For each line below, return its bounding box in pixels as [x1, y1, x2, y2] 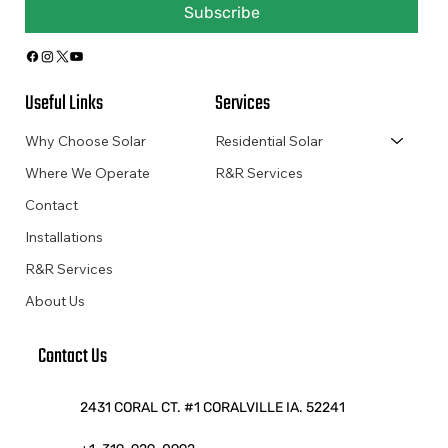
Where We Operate [25, 163, 150, 182]
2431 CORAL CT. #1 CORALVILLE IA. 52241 [80, 398, 346, 416]
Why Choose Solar [25, 131, 146, 150]
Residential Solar [215, 131, 324, 150]
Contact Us [37, 340, 107, 372]
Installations [25, 227, 103, 246]
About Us [25, 291, 85, 310]
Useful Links [25, 88, 106, 120]
